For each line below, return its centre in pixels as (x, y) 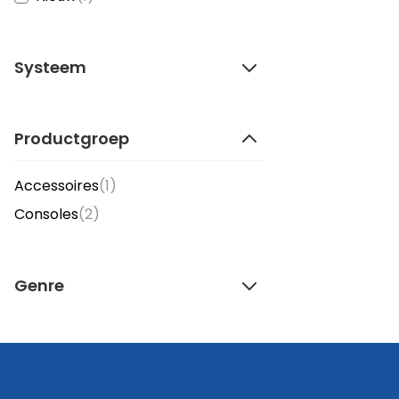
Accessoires (57, 186)
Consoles (46, 214)
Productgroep (72, 138)
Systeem (50, 67)
